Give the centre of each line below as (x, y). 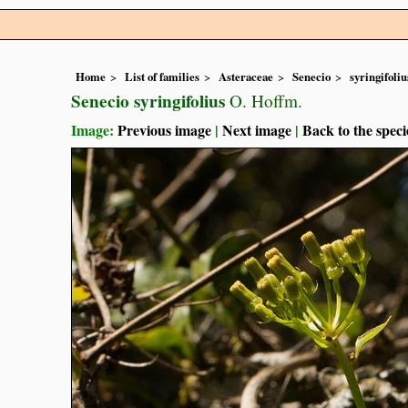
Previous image (164, 130)
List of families (162, 77)
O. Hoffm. (264, 101)
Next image (257, 130)
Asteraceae (246, 77)
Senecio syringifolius (148, 102)
